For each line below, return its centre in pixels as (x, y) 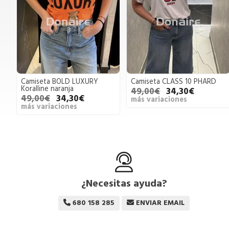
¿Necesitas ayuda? (124, 184)
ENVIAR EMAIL (161, 203)
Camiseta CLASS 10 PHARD (174, 82)
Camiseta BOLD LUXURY (60, 82)
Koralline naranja (47, 89)
